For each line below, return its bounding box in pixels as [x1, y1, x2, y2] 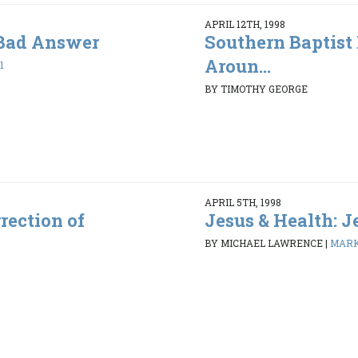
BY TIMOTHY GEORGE [204, 82, 308, 96]
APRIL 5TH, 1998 [204, 195, 281, 209]
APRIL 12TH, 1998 [204, 17, 285, 30]
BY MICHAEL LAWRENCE [204, 237, 323, 250]
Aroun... [204, 54, 271, 78]
